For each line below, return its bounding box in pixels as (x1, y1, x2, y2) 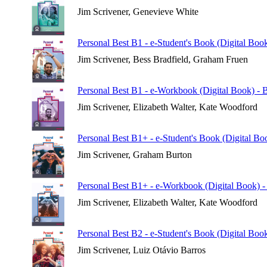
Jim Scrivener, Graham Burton (77, 150, 192, 160)
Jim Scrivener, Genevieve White (77, 7, 198, 17)
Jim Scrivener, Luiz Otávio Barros (77, 245, 206, 255)
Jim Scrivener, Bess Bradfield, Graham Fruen (77, 54, 248, 64)
